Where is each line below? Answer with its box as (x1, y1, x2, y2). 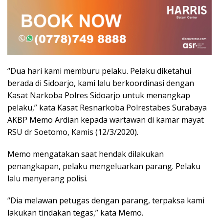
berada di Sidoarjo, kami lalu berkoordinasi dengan (7, 77, 194, 88)
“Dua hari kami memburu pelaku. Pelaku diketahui (7, 65, 191, 76)
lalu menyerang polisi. (7, 173, 88, 184)
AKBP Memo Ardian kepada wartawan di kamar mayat (7, 114, 204, 125)
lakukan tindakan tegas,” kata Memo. (7, 207, 143, 218)
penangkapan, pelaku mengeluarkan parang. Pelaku (7, 160, 200, 172)
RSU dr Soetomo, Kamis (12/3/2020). (7, 126, 138, 137)
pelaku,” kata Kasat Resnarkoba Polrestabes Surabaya (7, 102, 207, 113)
